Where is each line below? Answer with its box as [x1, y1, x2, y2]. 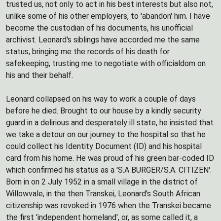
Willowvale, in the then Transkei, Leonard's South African [6, 189, 200, 198]
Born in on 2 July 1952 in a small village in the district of [6, 177, 198, 186]
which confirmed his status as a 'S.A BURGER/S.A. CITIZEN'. [6, 165, 212, 175]
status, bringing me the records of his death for [6, 47, 170, 56]
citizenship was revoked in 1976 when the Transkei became [6, 201, 211, 210]
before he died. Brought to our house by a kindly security [6, 106, 201, 115]
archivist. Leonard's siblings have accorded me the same [6, 35, 200, 44]
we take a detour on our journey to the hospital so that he [6, 130, 206, 139]
